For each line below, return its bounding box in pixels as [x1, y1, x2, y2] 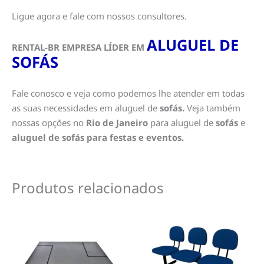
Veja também [184, 101, 240, 114]
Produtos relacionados [12, 177, 164, 197]
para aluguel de [148, 116, 213, 128]
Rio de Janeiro [86, 116, 148, 128]
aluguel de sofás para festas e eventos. [12, 131, 184, 143]
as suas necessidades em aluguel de [12, 101, 160, 114]
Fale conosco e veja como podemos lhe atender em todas [12, 87, 245, 99]
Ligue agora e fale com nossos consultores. [12, 9, 187, 22]
